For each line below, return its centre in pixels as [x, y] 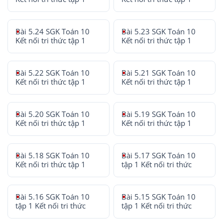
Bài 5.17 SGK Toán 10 [159, 156]
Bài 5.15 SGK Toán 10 [159, 197]
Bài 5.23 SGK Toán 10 [159, 32]
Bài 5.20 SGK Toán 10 [53, 114]
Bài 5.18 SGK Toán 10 [53, 156]
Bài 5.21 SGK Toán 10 [159, 73]
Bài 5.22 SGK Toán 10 [53, 73]
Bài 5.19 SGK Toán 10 [159, 114]
